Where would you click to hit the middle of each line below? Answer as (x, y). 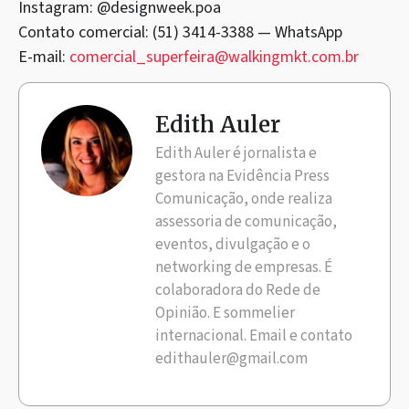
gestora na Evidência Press (242, 176)
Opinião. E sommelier (225, 313)
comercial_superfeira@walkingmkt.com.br (214, 57)
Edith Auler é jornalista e (236, 153)
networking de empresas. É (244, 267)
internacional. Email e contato (254, 336)
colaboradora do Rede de (238, 290)
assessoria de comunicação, (246, 221)
